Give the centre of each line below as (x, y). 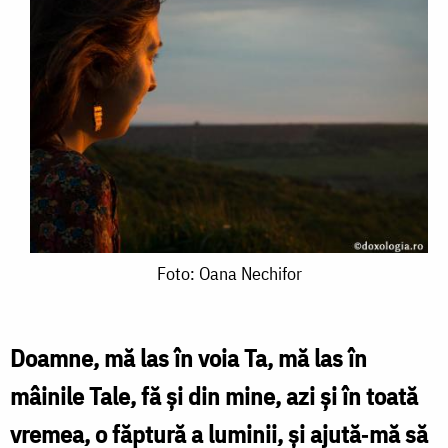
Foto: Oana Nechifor (229, 273)
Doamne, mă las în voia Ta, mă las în (188, 357)
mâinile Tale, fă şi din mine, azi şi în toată (214, 395)
